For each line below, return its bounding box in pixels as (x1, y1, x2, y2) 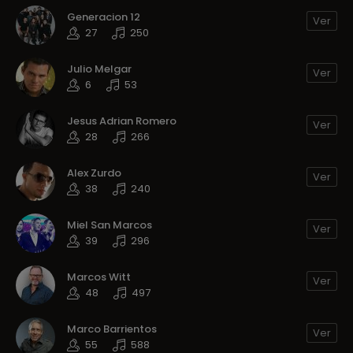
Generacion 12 (67, 9, 140, 24)
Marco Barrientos (67, 321, 157, 336)
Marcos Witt (67, 269, 131, 284)
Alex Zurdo (67, 165, 121, 180)
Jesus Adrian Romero (67, 113, 176, 128)
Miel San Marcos (67, 217, 152, 232)
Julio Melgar (67, 61, 132, 76)
